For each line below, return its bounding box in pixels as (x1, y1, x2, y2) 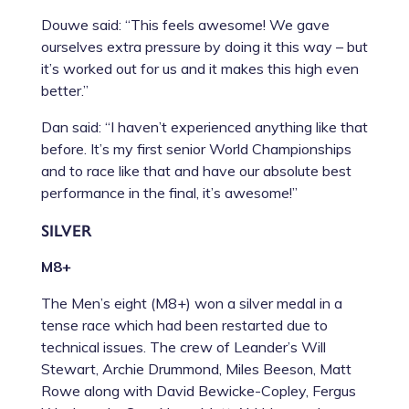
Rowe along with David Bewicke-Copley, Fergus (40, 381, 356, 400)
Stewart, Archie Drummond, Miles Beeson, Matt (40, 359, 351, 378)
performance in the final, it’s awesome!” (40, 183, 298, 202)
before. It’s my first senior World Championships (40, 139, 351, 158)
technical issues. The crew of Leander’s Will (40, 337, 326, 356)
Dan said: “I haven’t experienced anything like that (40, 117, 368, 136)
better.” (40, 80, 89, 100)
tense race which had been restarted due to (40, 315, 328, 334)
